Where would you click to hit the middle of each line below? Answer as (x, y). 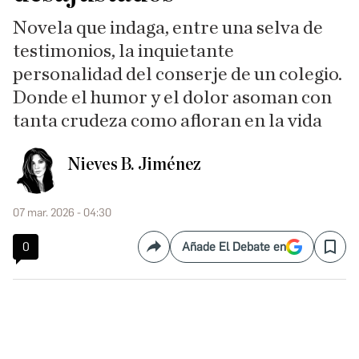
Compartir (181, 253)
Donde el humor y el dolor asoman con (172, 98)
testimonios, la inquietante (123, 51)
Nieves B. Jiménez (135, 164)
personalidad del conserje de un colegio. (177, 75)
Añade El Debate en (234, 247)
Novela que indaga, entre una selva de (168, 28)
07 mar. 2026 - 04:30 (62, 213)
